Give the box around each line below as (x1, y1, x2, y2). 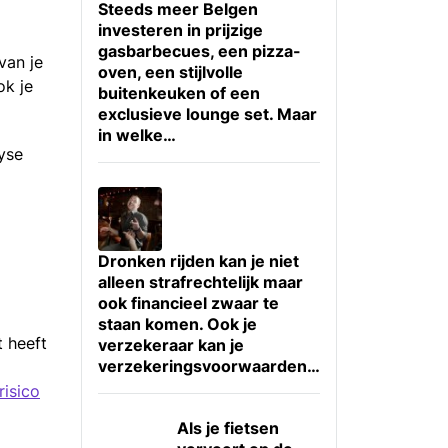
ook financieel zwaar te (97, 292, 279, 313)
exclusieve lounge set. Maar (97, 103, 317, 124)
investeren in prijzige (97, 19, 263, 40)
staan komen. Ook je (97, 313, 257, 334)
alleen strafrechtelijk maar (97, 271, 303, 292)
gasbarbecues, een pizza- (97, 40, 301, 61)
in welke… (97, 124, 176, 145)
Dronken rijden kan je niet (97, 250, 299, 271)
